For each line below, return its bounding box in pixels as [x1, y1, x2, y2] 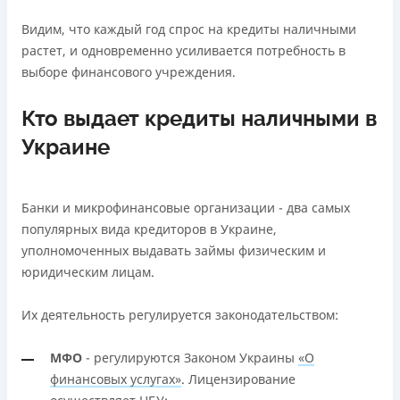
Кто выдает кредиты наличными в [21, 106, 377, 132]
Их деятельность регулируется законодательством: [21, 306, 338, 324]
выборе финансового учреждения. [21, 63, 236, 81]
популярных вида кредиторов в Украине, [21, 221, 277, 238]
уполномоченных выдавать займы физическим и [21, 242, 326, 260]
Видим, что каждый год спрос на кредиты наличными [21, 21, 356, 38]
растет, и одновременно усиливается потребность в [21, 42, 346, 60]
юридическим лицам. [21, 263, 154, 281]
